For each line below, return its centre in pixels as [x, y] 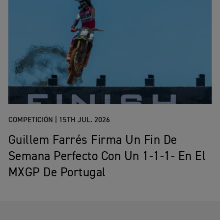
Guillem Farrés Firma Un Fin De [93, 141]
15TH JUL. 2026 [84, 120]
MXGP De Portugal [57, 173]
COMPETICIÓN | [32, 120]
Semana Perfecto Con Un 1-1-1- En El [107, 157]
